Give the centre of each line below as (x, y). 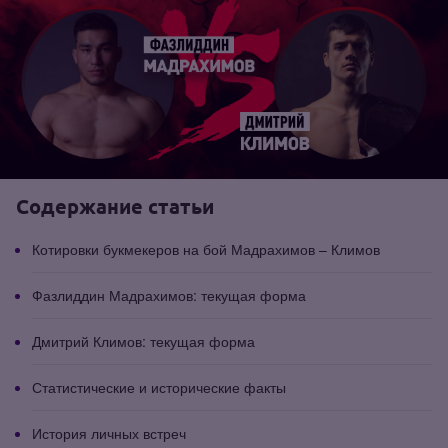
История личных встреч (109, 432)
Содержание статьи (115, 206)
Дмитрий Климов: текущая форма (143, 340)
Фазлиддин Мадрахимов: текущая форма (169, 294)
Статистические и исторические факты (159, 386)
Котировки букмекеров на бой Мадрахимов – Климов (206, 248)
